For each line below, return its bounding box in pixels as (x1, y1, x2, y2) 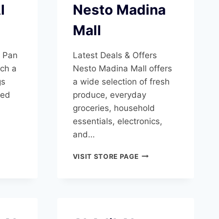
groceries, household (72, 103, 155, 113)
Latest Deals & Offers (72, 50, 157, 60)
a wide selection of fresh (72, 76, 170, 87)
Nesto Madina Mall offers (72, 63, 172, 73)
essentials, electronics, (72, 116, 162, 126)
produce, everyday (72, 89, 146, 100)
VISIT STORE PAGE (72, 152, 139, 160)
